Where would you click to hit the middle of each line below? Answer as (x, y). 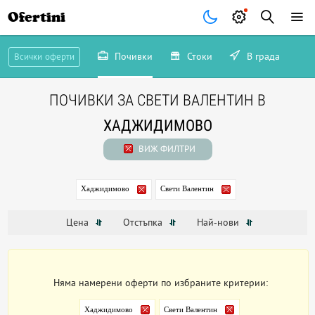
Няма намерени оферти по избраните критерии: (161, 283)
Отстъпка (144, 223)
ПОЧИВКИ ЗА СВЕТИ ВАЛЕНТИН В (157, 100)
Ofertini (37, 17)
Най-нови (219, 223)
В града (262, 56)
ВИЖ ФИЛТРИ (166, 149)
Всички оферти (44, 57)
